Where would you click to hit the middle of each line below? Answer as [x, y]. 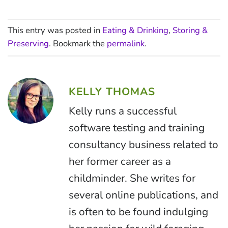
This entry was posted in [55, 31]
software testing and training [137, 128]
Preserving [28, 44]
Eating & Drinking [135, 31]
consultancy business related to [144, 145]
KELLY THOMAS [112, 91]
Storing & [190, 31]
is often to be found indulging [138, 212]
